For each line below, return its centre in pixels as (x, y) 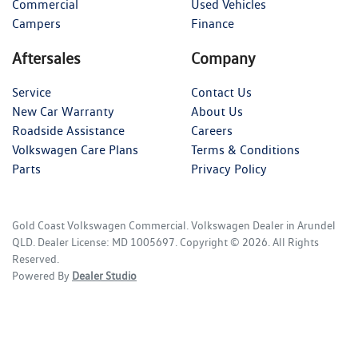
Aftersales (46, 58)
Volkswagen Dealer (237, 225)
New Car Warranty (63, 111)
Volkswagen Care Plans (75, 150)
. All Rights (293, 242)
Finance (213, 24)
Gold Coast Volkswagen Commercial (99, 225)
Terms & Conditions (245, 150)
